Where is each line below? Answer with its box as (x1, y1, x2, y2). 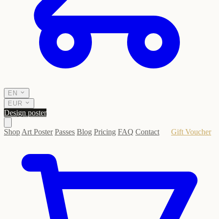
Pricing (94, 128, 116, 136)
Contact (135, 128, 159, 136)
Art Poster (22, 128, 53, 136)
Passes (55, 128, 75, 136)
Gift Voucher (171, 128, 211, 136)
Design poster (4, 109, 46, 117)
